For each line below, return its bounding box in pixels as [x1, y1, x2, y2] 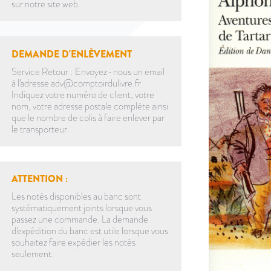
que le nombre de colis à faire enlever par [11, 111, 165, 124]
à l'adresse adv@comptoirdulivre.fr [11, 76, 142, 90]
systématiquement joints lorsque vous [11, 201, 152, 214]
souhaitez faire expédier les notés [11, 235, 136, 249]
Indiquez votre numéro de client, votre [11, 88, 155, 101]
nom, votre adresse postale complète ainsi [11, 99, 169, 113]
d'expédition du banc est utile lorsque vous [11, 224, 169, 237]
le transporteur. [11, 122, 70, 135]
